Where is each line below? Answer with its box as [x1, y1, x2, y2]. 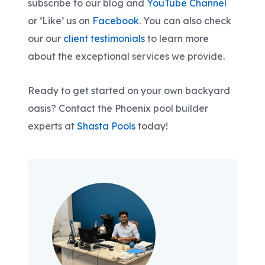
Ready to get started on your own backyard [28, 85, 231, 97]
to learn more [147, 33, 209, 45]
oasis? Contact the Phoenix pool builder [28, 102, 209, 115]
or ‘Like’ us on [28, 15, 93, 27]
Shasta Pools [77, 120, 136, 132]
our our [28, 33, 64, 45]
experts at [28, 120, 77, 132]
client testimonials [63, 33, 148, 45]
